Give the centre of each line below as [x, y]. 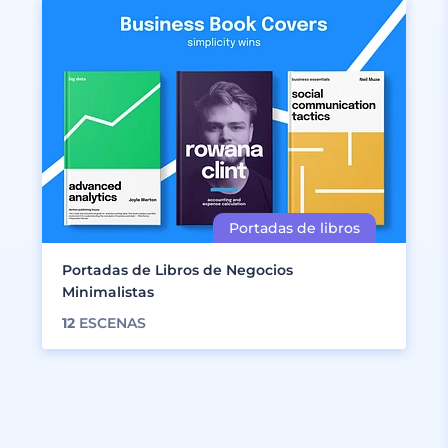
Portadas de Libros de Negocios [177, 270]
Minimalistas [108, 292]
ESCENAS [110, 323]
